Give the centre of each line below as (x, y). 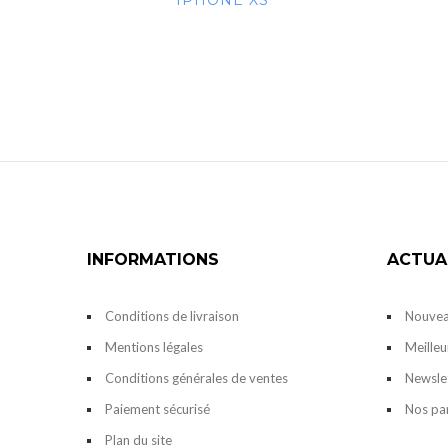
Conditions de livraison (172, 316)
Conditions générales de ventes (196, 378)
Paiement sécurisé (157, 409)
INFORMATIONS (153, 260)
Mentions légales (154, 347)
